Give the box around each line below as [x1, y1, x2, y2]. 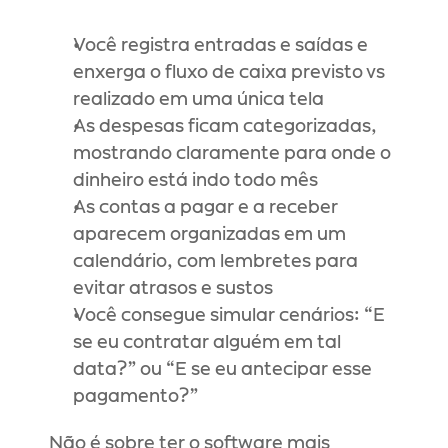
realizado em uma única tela [73, 91, 324, 109]
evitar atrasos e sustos [73, 280, 273, 298]
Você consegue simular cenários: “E [73, 307, 385, 325]
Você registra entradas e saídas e [73, 37, 368, 55]
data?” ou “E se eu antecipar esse [73, 361, 372, 379]
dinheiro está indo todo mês [73, 172, 318, 190]
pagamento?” [73, 388, 198, 406]
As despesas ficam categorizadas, [73, 118, 377, 136]
